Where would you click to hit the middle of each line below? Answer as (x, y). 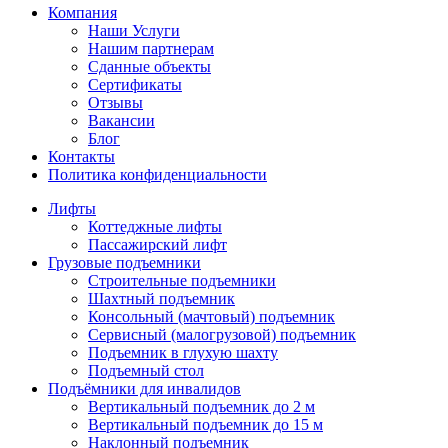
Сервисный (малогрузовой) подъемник (222, 335)
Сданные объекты (149, 67)
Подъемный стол (146, 371)
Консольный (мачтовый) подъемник (211, 317)
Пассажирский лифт (157, 245)
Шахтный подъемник (161, 299)
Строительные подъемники (182, 281)
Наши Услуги (134, 31)
